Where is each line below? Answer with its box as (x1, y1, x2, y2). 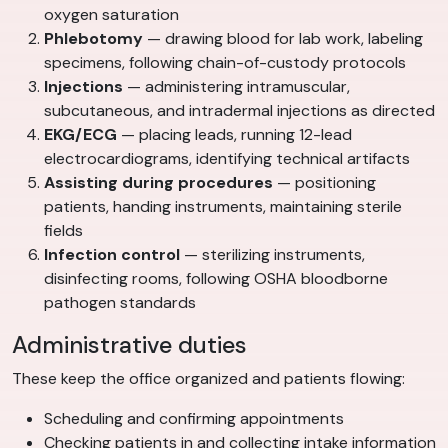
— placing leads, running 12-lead (117, 124, 352, 146)
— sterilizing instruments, (180, 244, 365, 266)
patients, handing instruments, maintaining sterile (44, 196, 402, 218)
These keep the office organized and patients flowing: (12, 368, 405, 390)
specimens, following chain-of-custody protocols (44, 52, 406, 74)
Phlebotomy (44, 28, 143, 50)
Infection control (44, 244, 180, 266)
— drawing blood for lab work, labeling (143, 28, 423, 50)
